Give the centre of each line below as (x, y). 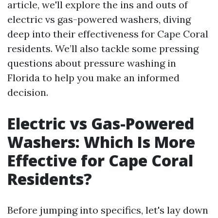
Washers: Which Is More (101, 142)
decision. (28, 92)
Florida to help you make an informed (93, 78)
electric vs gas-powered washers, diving (99, 19)
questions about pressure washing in (92, 63)
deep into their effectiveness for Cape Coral (108, 34)
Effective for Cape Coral (100, 160)
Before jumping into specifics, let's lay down (108, 210)
